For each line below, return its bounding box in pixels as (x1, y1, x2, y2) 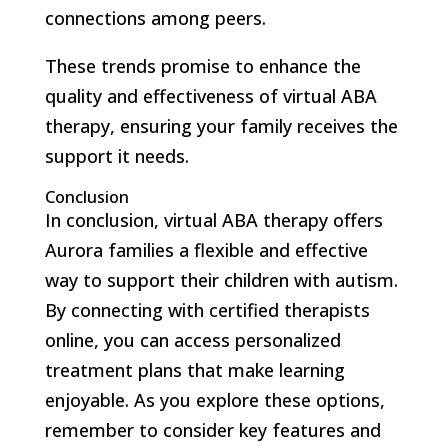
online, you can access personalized (44, 327, 341, 352)
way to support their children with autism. (44, 267, 398, 292)
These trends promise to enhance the (44, 53, 361, 78)
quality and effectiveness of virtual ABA (44, 83, 377, 108)
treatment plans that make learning (44, 357, 345, 382)
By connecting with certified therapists (44, 297, 370, 322)
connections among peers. (44, 5, 266, 30)
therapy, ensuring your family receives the (44, 113, 398, 138)
